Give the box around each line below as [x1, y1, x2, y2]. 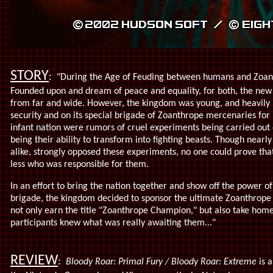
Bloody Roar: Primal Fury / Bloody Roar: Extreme [66, 257, 257, 267]
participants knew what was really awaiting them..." [10, 218, 216, 228]
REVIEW [10, 253, 58, 268]
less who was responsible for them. [10, 160, 149, 169]
